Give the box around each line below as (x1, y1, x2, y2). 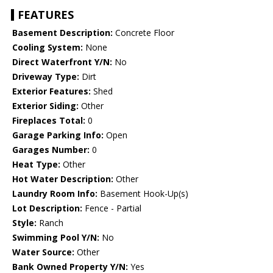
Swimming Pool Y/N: (12, 232, 99, 244)
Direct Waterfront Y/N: (12, 56, 112, 68)
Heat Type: (12, 158, 60, 171)
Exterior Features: (12, 85, 91, 97)
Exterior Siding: (12, 100, 79, 112)
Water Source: (12, 246, 74, 258)
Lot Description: (12, 202, 82, 214)
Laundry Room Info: (12, 188, 97, 200)
